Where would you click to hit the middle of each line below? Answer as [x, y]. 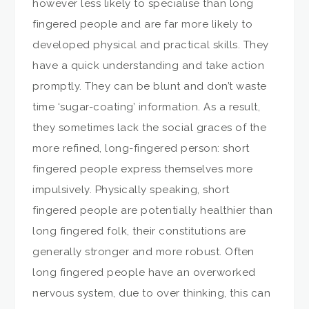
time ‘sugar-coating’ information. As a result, [147, 107]
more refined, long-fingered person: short [141, 149]
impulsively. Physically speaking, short [131, 190]
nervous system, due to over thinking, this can [152, 293]
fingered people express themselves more [143, 169]
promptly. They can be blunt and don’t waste [150, 87]
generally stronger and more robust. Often [143, 252]
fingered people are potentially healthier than [153, 211]
